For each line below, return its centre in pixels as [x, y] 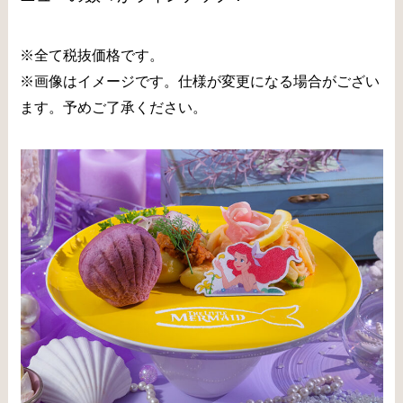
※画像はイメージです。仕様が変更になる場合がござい [200, 81]
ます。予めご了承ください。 [114, 107]
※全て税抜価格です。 [92, 54]
